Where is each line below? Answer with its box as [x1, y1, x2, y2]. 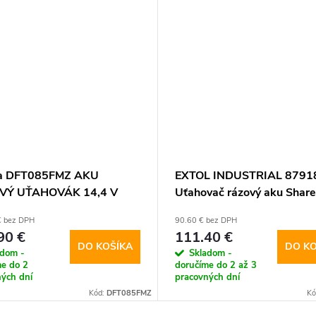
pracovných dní [175, 271, 240, 284]
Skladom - [189, 247, 232, 260]
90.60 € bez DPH [175, 215, 237, 226]
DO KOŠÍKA [78, 239, 133, 253]
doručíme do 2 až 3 [175, 259, 257, 272]
